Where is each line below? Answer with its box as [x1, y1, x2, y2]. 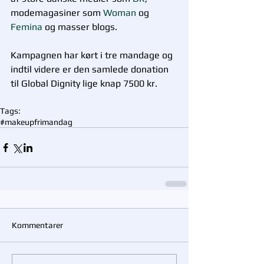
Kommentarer [12, 220, 63, 230]
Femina [11, 21, 45, 32]
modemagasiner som [11, 7, 103, 18]
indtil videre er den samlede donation [11, 64, 171, 75]
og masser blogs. [45, 21, 120, 32]
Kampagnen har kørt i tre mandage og [11, 49, 175, 61]
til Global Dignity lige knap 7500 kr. [11, 78, 164, 89]
